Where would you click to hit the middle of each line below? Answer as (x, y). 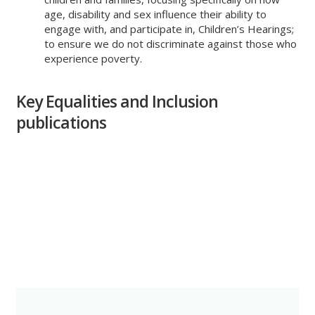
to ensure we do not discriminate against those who (171, 44)
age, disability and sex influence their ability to (156, 14)
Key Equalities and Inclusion (117, 101)
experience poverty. (95, 58)
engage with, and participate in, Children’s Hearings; (169, 29)
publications (62, 122)
